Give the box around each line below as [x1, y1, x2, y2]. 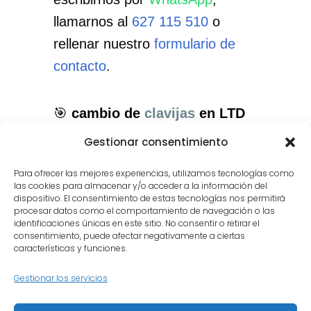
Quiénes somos [131, 294, 210, 308]
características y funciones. [14, 242, 127, 254]
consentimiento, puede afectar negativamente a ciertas [14, 230, 245, 242]
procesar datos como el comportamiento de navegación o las [14, 205, 275, 217]
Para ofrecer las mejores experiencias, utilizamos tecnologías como [14, 167, 294, 179]
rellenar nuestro [53, 36, 154, 51]
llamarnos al [53, 14, 132, 29]
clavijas [144, 106, 195, 121]
